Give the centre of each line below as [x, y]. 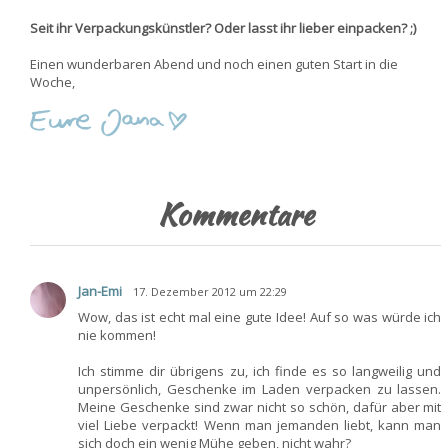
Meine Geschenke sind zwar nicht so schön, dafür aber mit [260, 407]
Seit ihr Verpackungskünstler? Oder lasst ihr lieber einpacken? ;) [223, 28]
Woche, [52, 82]
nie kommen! [118, 335]
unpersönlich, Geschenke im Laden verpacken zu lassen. [260, 389]
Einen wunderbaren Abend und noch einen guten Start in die [214, 64]
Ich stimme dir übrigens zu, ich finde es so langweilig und [260, 371]
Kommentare [235, 214]
